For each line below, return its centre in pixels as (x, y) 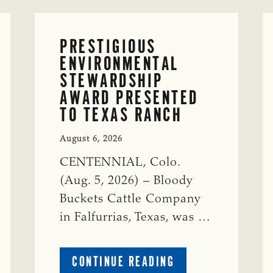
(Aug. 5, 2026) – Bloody (127, 181)
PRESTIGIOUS (108, 46)
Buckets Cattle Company (131, 199)
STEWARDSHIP (112, 80)
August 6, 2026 (91, 139)
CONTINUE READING (123, 261)
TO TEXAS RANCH (121, 114)
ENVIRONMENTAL (120, 63)
